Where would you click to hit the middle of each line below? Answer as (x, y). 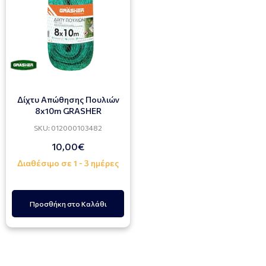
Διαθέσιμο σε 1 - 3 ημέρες (68, 163)
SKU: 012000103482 (68, 128)
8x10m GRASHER (68, 111)
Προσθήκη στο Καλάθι (68, 204)
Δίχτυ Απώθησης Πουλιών (68, 99)
